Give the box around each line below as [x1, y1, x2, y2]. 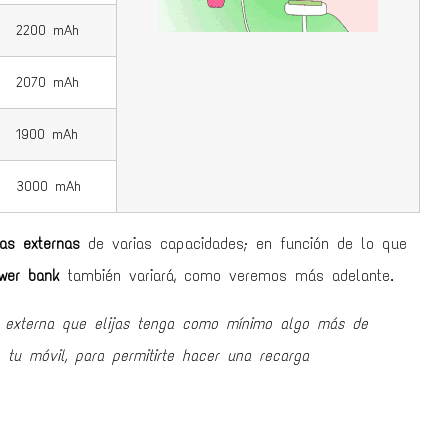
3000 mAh [9, 177, 81, 196]
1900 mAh [9, 125, 78, 144]
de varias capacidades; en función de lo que [80, 234, 407, 254]
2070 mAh [9, 73, 79, 92]
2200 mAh [9, 21, 79, 40]
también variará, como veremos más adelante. [60, 266, 394, 286]
